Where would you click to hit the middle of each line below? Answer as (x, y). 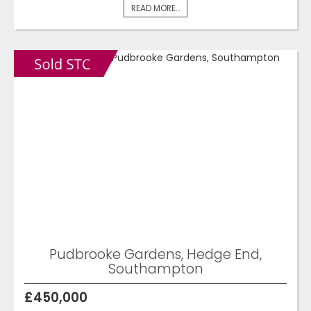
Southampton (155, 268)
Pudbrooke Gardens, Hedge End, (155, 254)
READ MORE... (155, 8)
